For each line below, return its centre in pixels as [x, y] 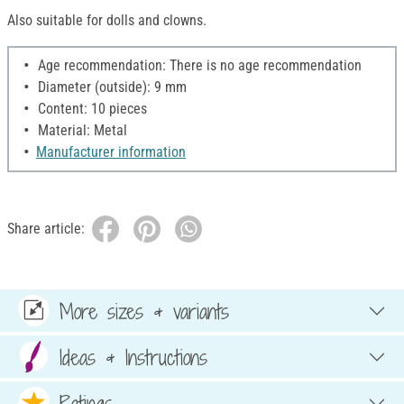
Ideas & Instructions [133, 357]
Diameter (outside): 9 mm [110, 87]
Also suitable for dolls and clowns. [107, 21]
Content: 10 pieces [91, 109]
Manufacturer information [111, 152]
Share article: [46, 229]
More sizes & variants [144, 311]
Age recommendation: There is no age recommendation [198, 66]
